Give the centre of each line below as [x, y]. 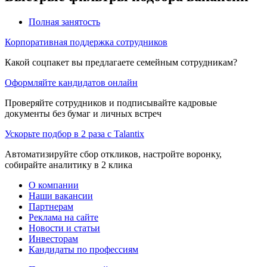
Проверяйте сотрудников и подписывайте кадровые [111, 103]
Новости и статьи [64, 228]
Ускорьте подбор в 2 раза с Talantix [74, 133]
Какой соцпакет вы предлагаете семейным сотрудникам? [121, 62]
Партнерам [51, 206]
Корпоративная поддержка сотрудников [86, 42]
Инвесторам [53, 238]
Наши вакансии [61, 195]
